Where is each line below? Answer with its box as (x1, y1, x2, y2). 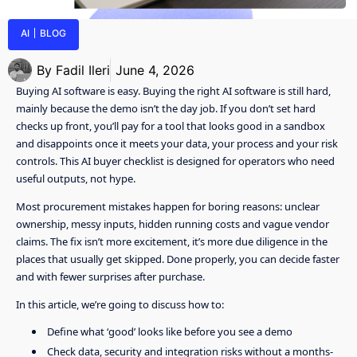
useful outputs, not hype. (16, 171, 135, 186)
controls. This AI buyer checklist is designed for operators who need (16, 154, 335, 168)
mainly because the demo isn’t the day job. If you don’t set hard (16, 101, 316, 116)
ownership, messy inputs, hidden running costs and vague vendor (16, 217, 329, 231)
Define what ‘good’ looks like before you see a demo (46, 324, 292, 339)
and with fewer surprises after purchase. (16, 269, 205, 284)
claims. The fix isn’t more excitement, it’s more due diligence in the (16, 234, 328, 249)
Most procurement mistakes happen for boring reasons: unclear (16, 199, 320, 214)
